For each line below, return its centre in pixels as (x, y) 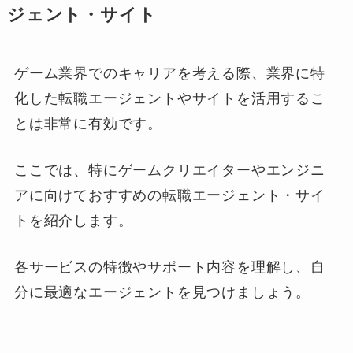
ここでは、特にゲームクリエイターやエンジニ (169, 171)
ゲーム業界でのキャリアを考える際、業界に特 (169, 74)
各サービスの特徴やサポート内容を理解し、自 (169, 267)
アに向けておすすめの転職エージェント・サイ (169, 196)
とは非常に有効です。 (88, 124)
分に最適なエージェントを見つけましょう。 (162, 292)
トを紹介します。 (73, 221)
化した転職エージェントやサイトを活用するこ (169, 99)
